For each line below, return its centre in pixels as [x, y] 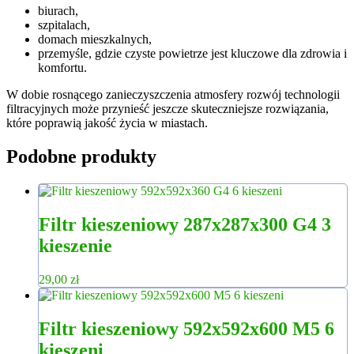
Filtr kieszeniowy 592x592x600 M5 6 [186, 328]
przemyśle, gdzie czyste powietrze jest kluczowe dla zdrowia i [192, 54]
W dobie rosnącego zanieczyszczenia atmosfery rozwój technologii [173, 95]
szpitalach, [64, 25]
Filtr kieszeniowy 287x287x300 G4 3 [185, 224]
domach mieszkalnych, [95, 40]
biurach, [58, 11]
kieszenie [75, 245]
